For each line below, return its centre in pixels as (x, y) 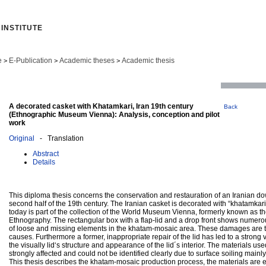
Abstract (46, 153)
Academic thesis (148, 61)
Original (22, 138)
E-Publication (31, 61)
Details (44, 162)
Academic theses (87, 61)
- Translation (59, 138)
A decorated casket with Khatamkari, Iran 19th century (101, 106)
